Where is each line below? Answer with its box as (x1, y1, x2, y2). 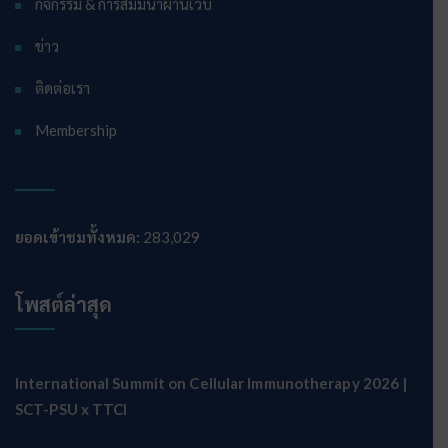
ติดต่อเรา (35, 79, 90, 97)
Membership (35, 121, 117, 139)
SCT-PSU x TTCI (15, 400, 128, 418)
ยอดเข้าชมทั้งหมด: (15, 228, 143, 246)
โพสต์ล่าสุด (15, 292, 112, 316)
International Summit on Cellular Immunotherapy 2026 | (15, 374, 408, 392)
